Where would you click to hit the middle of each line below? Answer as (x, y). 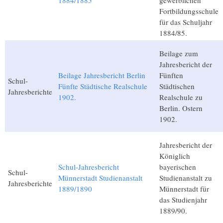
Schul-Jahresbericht (89, 167)
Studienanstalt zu (186, 178)
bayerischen (178, 167)
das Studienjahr (183, 200)
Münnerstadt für (184, 189)
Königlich (175, 156)
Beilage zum (179, 54)
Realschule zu (181, 97)
